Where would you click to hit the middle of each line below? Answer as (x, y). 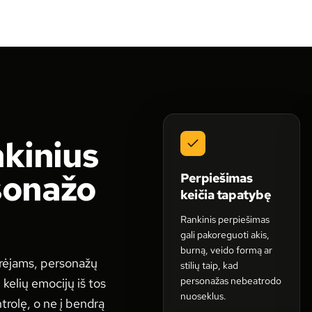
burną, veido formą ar (226, 250)
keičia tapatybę (226, 195)
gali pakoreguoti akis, (225, 235)
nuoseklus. (203, 296)
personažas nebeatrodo (231, 281)
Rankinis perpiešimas (225, 219)
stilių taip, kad (209, 265)
